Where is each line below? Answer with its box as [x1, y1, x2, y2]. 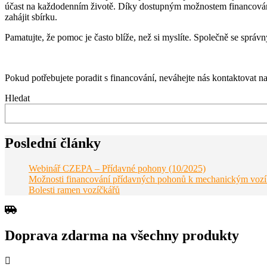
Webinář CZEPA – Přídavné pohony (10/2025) [29, 163, 206, 173]
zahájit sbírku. [5, 11, 57, 22]
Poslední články [5, 135, 101, 151]
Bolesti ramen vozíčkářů [29, 184, 120, 195]
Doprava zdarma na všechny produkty [5, 227, 239, 243]
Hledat [5, 92, 30, 103]
